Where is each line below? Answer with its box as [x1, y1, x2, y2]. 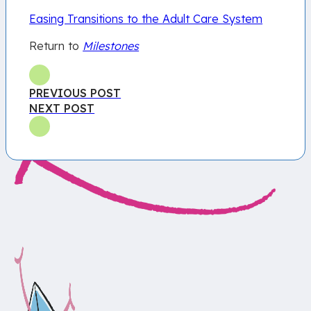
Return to [29, 38, 83, 53]
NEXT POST [29, 101, 95, 115]
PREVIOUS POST [29, 85, 121, 100]
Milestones [83, 38, 140, 53]
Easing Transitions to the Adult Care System [29, 12, 263, 26]
